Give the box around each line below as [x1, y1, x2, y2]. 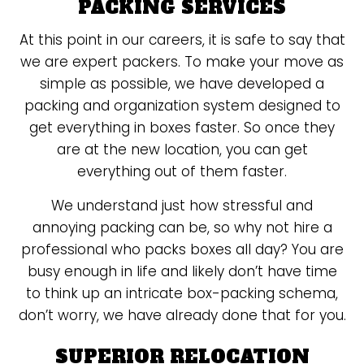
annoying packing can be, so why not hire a [32, 218, 332, 237]
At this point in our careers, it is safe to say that [19, 30, 345, 50]
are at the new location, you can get [56, 140, 308, 159]
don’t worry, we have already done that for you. [18, 305, 346, 325]
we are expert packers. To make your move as [20, 52, 344, 71]
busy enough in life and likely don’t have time [27, 262, 337, 281]
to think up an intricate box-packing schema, [26, 284, 338, 303]
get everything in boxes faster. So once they [29, 118, 335, 137]
